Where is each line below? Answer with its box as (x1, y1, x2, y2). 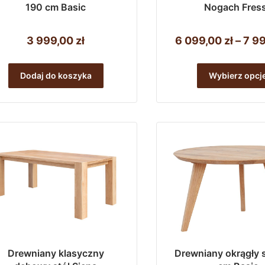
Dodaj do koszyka (20, 70, 92, 81)
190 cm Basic (25, 1, 86, 14)
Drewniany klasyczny (7, 247, 104, 259)
